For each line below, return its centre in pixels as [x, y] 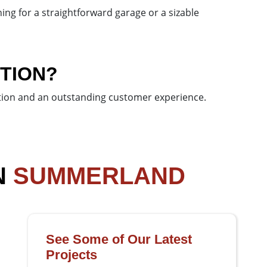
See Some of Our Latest [119, 239]
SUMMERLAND [99, 176]
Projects [71, 254]
